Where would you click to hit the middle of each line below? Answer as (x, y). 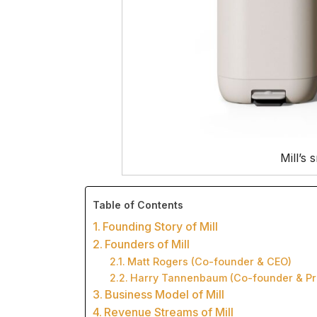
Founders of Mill (148, 244)
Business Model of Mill (165, 294)
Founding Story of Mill (161, 226)
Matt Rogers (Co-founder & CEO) (209, 261)
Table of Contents (138, 205)
